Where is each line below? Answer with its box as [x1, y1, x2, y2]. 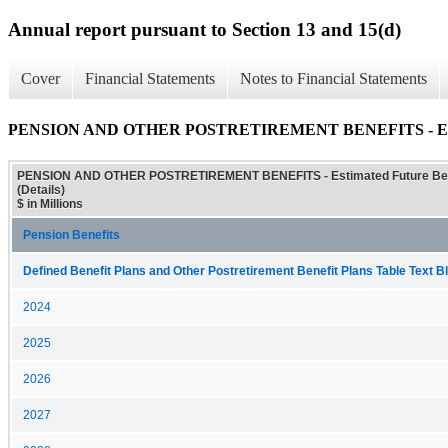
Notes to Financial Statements [240, 70, 427, 88]
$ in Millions [17, 196, 83, 211]
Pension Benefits [23, 228, 120, 241]
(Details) [17, 182, 65, 197]
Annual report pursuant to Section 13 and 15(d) [8, 18, 401, 40]
